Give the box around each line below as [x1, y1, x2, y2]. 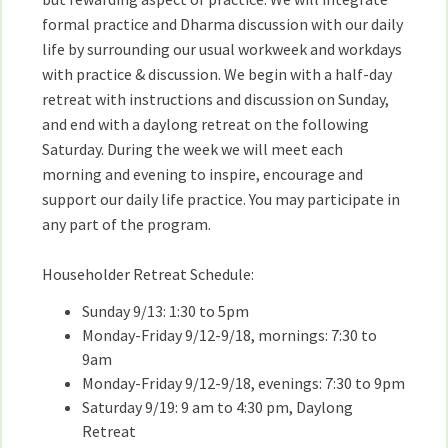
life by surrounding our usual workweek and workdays [42, 39, 403, 59]
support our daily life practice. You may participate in [42, 189, 401, 209]
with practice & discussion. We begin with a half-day [42, 64, 393, 84]
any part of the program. [42, 214, 215, 234]
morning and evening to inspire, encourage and [42, 164, 364, 184]
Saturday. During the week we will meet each [42, 139, 344, 159]
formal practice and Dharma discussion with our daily [42, 14, 404, 34]
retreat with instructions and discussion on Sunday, [42, 89, 390, 109]
